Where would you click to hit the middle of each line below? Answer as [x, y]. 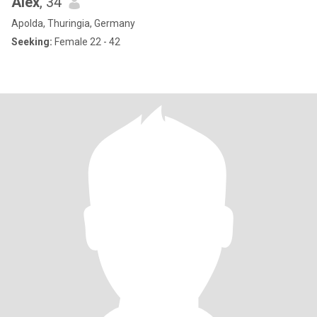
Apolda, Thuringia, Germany [73, 23]
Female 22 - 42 [86, 42]
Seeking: [32, 42]
